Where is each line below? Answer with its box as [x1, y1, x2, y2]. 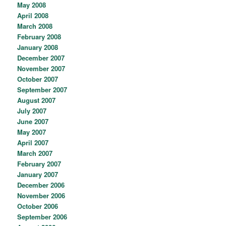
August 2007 [17, 95, 56, 105]
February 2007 [17, 159, 62, 169]
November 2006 [17, 191, 66, 201]
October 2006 [17, 201, 59, 211]
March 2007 [17, 148, 53, 158]
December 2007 [17, 53, 65, 63]
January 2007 [17, 169, 59, 180]
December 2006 [17, 180, 65, 190]
